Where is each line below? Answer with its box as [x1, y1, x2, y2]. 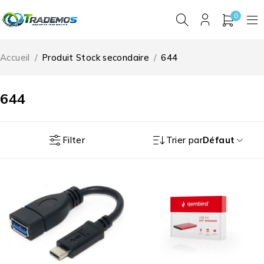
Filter [62, 134, 85, 146]
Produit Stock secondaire [42, 52, 149, 64]
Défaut [203, 134, 235, 146]
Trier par [166, 134, 203, 146]
